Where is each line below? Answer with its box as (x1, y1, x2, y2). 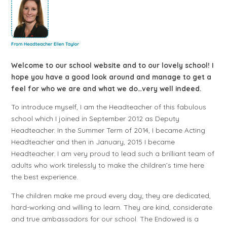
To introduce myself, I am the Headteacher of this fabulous (11, 102, 207, 111)
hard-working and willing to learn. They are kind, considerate (11, 203, 213, 212)
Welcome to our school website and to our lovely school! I (11, 60, 214, 69)
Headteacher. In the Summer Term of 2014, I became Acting (11, 126, 206, 135)
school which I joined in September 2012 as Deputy (11, 114, 180, 123)
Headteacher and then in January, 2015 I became (11, 137, 175, 146)
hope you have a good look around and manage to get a (11, 72, 212, 81)
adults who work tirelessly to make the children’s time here (11, 161, 205, 170)
